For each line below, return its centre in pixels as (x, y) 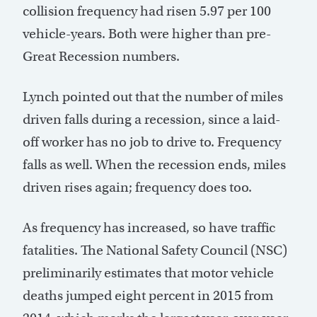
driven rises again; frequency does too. (137, 188)
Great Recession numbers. (101, 57)
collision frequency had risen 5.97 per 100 (147, 11)
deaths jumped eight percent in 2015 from (148, 296)
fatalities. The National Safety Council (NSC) (155, 250)
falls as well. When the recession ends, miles (154, 165)
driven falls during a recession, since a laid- (151, 120)
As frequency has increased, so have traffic (149, 228)
